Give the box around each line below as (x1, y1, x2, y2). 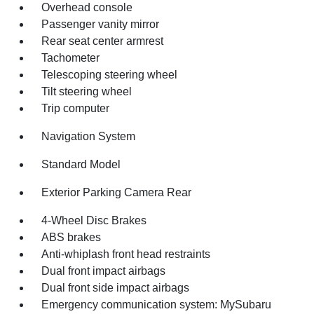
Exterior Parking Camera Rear (41, 186, 192, 198)
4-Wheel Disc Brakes (41, 214, 147, 226)
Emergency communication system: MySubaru (41, 299, 272, 310)
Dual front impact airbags (41, 265, 166, 277)
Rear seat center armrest (41, 35, 164, 47)
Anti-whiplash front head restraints (41, 248, 211, 260)
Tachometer (41, 52, 100, 64)
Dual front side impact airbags (41, 282, 190, 294)
